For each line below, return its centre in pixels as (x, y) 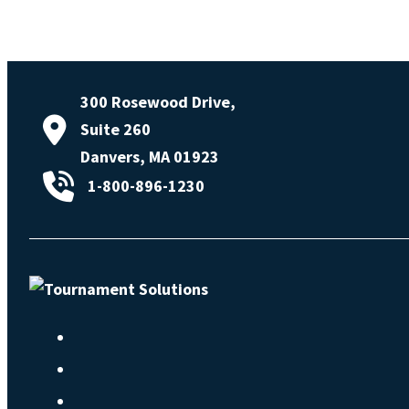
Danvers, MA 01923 (150, 156)
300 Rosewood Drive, (158, 101)
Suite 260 (115, 129)
